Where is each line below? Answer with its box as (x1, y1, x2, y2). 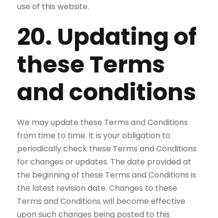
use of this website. (17, 1, 89, 12)
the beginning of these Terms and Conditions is (17, 169, 196, 181)
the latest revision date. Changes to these (17, 182, 177, 194)
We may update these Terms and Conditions (17, 117, 188, 128)
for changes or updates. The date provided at (17, 156, 191, 167)
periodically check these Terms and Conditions (17, 143, 197, 154)
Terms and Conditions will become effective (17, 196, 185, 207)
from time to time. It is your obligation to (17, 130, 170, 141)
